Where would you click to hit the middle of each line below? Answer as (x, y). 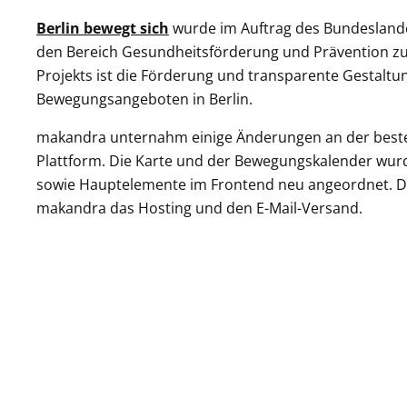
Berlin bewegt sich (103, 29)
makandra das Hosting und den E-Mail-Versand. (199, 208)
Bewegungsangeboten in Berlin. (146, 99)
